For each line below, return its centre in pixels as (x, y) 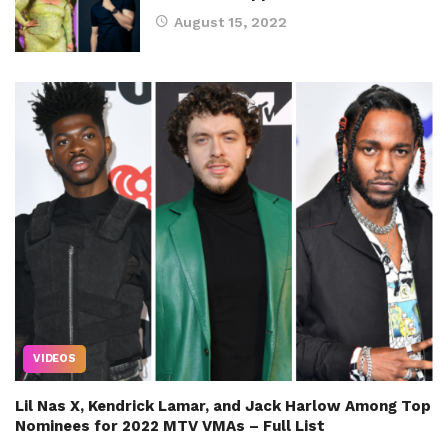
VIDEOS (54, 358)
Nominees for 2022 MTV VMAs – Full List (170, 425)
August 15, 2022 (230, 21)
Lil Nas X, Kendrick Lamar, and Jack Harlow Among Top (223, 405)
